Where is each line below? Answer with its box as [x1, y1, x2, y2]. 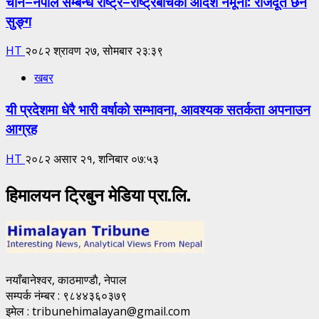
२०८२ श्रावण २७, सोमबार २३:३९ [25, 43, 163, 59]
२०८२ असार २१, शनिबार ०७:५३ [25, 150, 159, 167]
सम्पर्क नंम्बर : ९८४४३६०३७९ [6, 287, 127, 303]
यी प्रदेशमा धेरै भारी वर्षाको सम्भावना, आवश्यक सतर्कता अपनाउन [6, 99, 310, 119]
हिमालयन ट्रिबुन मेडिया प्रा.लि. [6, 180, 191, 206]
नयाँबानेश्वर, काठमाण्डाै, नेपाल [6, 271, 127, 288]
